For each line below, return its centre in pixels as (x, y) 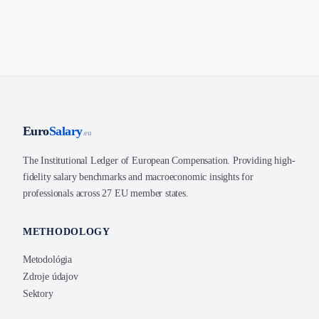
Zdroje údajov (51, 277)
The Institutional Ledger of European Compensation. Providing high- (159, 161)
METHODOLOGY (67, 232)
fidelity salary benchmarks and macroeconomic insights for (138, 177)
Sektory (38, 294)
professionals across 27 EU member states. (106, 193)
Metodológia (48, 260)
